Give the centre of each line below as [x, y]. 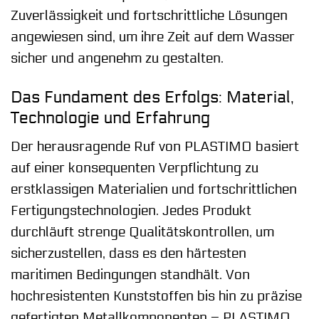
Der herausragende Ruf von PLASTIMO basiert [155, 147]
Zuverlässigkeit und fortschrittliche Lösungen [149, 15]
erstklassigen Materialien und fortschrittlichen [154, 190]
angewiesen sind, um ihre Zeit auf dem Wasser [153, 37]
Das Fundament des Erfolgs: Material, [152, 97]
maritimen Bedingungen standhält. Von [130, 275]
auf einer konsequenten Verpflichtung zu [135, 168]
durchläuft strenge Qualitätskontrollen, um [142, 232]
